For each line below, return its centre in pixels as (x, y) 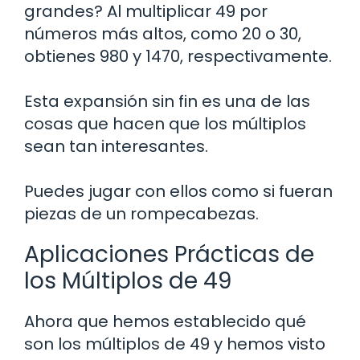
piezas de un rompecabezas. (141, 213)
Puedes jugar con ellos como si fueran (178, 191)
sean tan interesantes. (116, 146)
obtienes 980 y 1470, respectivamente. (178, 56)
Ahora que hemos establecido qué (165, 321)
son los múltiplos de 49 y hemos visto (175, 344)
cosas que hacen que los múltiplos (165, 123)
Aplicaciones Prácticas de (169, 254)
